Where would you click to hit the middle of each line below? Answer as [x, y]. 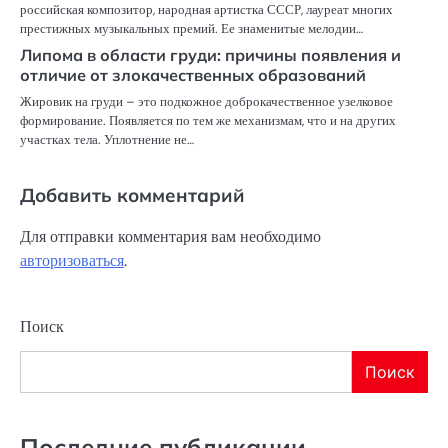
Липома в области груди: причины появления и [210, 55]
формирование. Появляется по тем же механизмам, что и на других [208, 121]
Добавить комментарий [132, 195]
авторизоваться [72, 261]
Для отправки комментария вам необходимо [170, 237]
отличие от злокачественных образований [193, 75]
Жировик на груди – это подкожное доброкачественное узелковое [206, 102]
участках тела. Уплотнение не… [107, 140]
